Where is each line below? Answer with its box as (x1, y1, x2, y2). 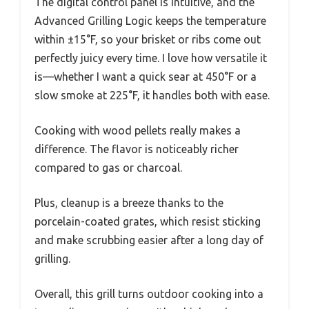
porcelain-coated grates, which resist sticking (34, 215, 261, 228)
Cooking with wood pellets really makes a (34, 124, 241, 137)
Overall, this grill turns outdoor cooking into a (34, 288, 263, 301)
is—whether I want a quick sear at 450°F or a (34, 70, 257, 83)
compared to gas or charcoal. (34, 161, 182, 175)
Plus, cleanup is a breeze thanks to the (34, 197, 223, 210)
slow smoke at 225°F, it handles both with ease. (34, 89, 270, 102)
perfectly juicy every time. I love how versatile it (34, 52, 267, 65)
